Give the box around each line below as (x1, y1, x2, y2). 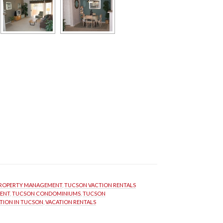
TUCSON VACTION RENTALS (64, 182, 136, 188)
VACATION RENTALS (45, 199, 96, 205)
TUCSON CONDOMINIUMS (12, 190, 81, 197)
